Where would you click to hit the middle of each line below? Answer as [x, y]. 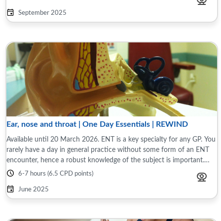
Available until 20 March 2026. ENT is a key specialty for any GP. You [111, 139]
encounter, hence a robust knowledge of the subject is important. [105, 160]
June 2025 [34, 190]
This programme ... [34, 170]
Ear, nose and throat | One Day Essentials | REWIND [97, 124]
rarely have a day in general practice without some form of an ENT [108, 150]
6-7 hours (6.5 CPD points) [56, 174]
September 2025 [42, 13]
